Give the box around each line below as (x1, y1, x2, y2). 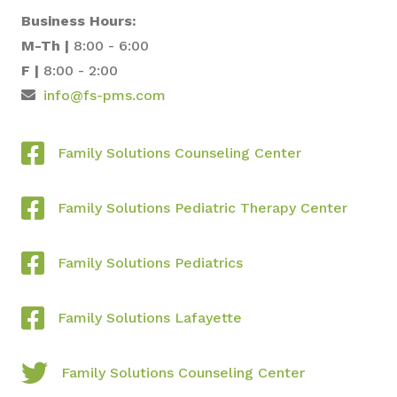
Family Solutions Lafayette (58, 308, 242, 326)
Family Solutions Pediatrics (58, 253, 243, 271)
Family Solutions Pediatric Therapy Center (58, 198, 347, 216)
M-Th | (21, 36, 69, 54)
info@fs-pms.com (39, 86, 166, 104)
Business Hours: (21, 12, 136, 29)
